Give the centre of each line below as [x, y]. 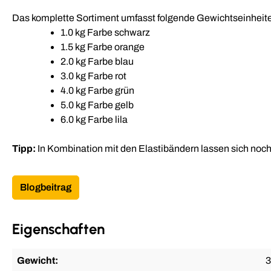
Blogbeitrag [46, 187]
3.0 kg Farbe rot [94, 76]
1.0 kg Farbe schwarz [105, 32]
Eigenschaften [58, 229]
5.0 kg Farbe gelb [97, 105]
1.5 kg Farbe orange [103, 47]
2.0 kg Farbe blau [98, 61]
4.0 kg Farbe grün [97, 90]
